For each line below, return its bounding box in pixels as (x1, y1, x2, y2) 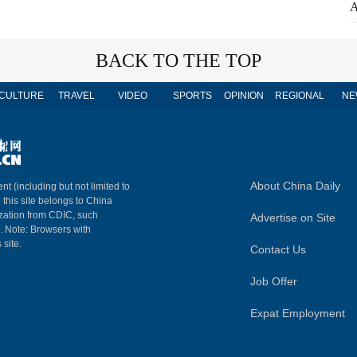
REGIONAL (275, 90, 324, 101)
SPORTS (172, 90, 212, 101)
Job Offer (250, 275, 297, 288)
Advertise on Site (250, 211, 335, 224)
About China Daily (250, 179, 340, 192)
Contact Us (250, 243, 306, 256)
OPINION (224, 90, 264, 101)
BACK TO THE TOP (96, 50, 261, 71)
